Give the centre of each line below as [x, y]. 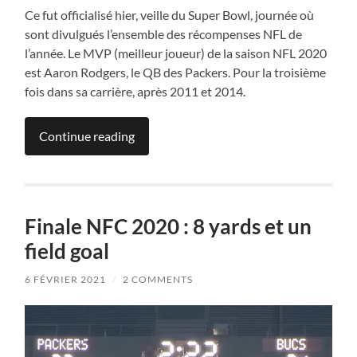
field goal [67, 251]
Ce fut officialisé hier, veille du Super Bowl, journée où [170, 15]
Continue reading [87, 136]
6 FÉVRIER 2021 [66, 280]
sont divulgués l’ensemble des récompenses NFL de [164, 34]
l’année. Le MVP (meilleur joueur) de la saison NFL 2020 [176, 53]
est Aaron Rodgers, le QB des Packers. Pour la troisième [176, 73]
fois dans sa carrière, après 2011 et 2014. [135, 92]
